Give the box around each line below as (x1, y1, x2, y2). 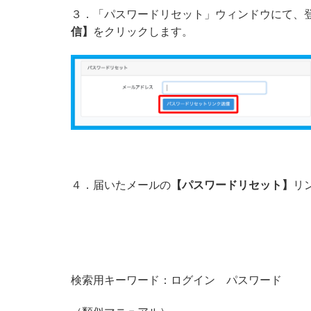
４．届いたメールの (71, 177, 171, 192)
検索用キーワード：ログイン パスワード (71, 273, 282, 287)
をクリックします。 (93, 24, 193, 38)
